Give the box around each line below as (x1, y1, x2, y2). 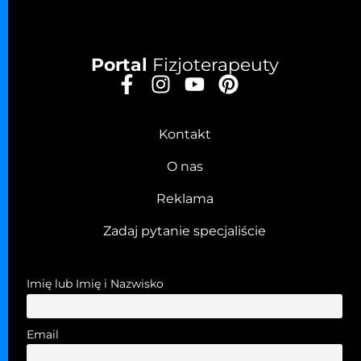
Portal (90, 54, 147, 77)
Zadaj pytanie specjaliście (103, 223, 266, 239)
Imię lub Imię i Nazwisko (26, 276, 164, 292)
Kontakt (158, 127, 211, 143)
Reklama (156, 191, 214, 207)
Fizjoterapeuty (147, 54, 279, 77)
